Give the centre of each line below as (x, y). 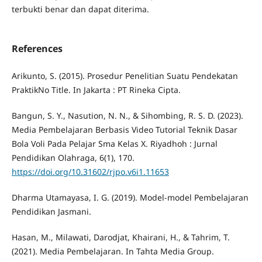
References (37, 49)
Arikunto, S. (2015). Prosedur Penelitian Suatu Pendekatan (125, 76)
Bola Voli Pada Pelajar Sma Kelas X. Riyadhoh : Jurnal (114, 144)
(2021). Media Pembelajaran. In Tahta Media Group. (113, 251)
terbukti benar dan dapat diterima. (80, 9)
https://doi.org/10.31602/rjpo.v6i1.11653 (90, 172)
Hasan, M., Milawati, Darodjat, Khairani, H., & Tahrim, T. (120, 237)
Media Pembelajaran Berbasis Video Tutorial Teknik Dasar (124, 130)
